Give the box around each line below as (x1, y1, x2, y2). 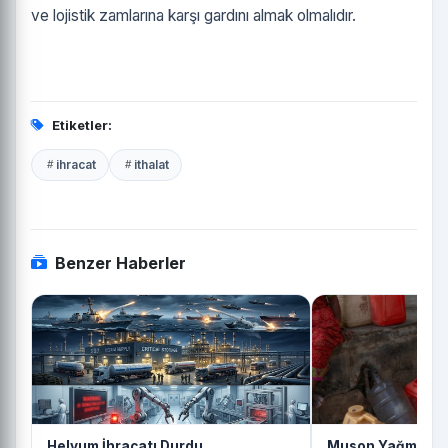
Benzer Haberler (55, 252, 186, 273)
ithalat (134, 156, 169, 172)
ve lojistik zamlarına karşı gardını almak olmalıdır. (31, 5, 356, 25)
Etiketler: (52, 116, 112, 133)
